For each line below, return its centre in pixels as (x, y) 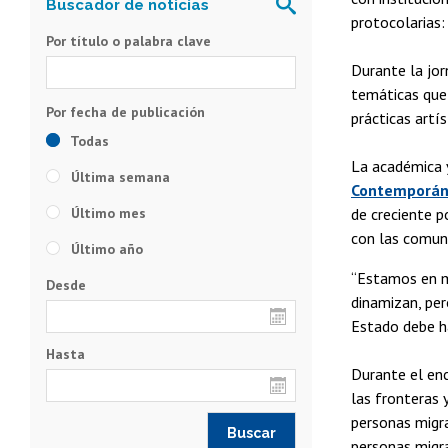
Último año (105, 248)
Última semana (118, 176)
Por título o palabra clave (128, 40)
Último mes (106, 212)
